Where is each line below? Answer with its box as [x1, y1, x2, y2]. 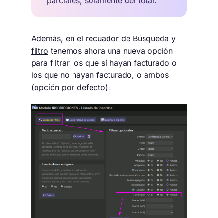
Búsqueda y [133, 34, 176, 43]
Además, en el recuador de [31, 34, 133, 43]
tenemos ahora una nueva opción [48, 46, 173, 55]
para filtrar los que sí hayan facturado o [31, 58, 177, 68]
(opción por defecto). [31, 82, 110, 92]
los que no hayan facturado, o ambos [31, 70, 169, 80]
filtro [31, 46, 48, 55]
